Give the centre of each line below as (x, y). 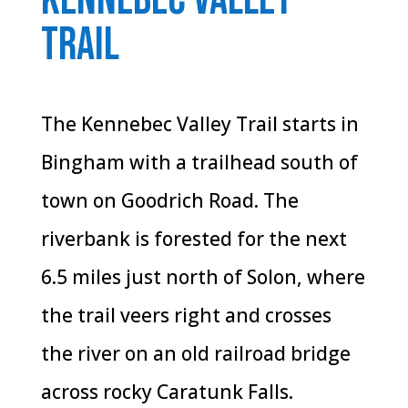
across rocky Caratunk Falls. (167, 391)
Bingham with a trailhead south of (199, 162)
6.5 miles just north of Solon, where (203, 276)
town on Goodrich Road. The (169, 200)
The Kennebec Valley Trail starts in (199, 123)
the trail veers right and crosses (186, 315)
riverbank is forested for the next (194, 238)
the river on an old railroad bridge (195, 353)
